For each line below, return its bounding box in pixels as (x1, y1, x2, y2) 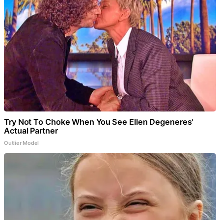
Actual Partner (4, 126, 58, 136)
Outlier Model (4, 139, 39, 147)
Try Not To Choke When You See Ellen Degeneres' (4, 117, 193, 127)
